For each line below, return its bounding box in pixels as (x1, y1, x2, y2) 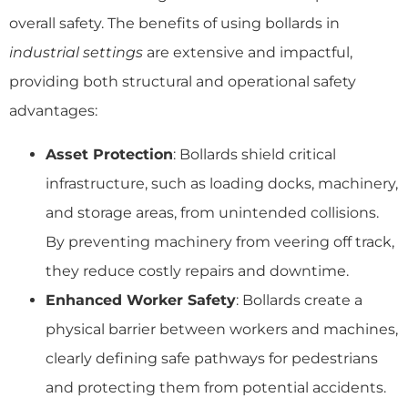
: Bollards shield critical (173, 145, 336, 163)
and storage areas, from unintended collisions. (46, 203, 379, 221)
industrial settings (9, 43, 143, 61)
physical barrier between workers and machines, (46, 320, 398, 338)
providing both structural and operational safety (9, 72, 356, 90)
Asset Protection (46, 145, 173, 163)
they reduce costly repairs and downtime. (46, 261, 349, 280)
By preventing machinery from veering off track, (46, 232, 394, 250)
